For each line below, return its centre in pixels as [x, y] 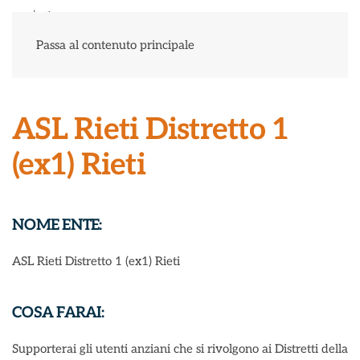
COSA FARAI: [58, 313]
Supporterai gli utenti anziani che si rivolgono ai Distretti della [180, 349]
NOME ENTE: [57, 225]
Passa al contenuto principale [115, 45]
